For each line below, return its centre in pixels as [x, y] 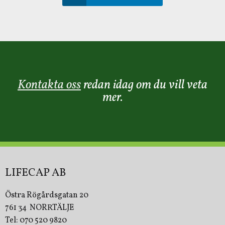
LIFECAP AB [35, 173]
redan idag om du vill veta [145, 85]
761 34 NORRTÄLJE [39, 208]
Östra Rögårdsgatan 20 [47, 195]
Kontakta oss [49, 85]
